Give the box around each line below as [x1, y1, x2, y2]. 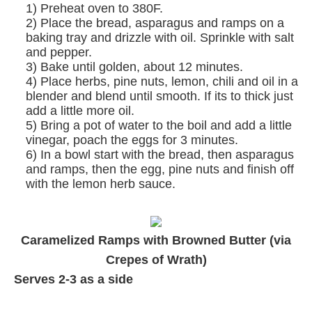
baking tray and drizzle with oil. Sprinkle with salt [26, 30, 294, 45]
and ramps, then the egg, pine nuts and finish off [26, 162, 294, 176]
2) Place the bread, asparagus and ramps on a [26, 15, 284, 30]
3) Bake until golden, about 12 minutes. [26, 59, 243, 74]
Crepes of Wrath [105, 252, 203, 267]
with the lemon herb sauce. [26, 176, 175, 191]
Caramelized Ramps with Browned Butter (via [21, 233, 291, 247]
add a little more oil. [26, 103, 134, 118]
